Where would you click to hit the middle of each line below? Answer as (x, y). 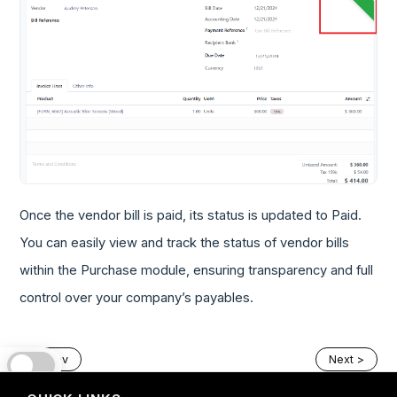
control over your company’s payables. (137, 298)
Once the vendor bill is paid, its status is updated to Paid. (191, 216)
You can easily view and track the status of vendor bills (185, 243)
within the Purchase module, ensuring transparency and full (197, 271)
